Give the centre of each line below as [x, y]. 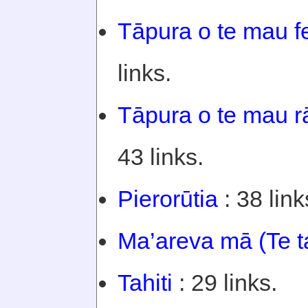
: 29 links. [225, 283]
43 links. [161, 157]
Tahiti [145, 283]
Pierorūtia [168, 199]
